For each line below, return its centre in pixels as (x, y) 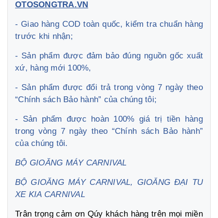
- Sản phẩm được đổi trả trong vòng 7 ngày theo (109, 87)
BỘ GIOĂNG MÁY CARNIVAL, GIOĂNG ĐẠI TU (109, 182)
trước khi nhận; (44, 36)
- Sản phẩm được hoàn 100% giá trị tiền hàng (109, 119)
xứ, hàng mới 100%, (53, 68)
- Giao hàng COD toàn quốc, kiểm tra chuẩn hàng (109, 24)
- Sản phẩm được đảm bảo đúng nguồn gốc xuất (109, 55)
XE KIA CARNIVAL (50, 194)
